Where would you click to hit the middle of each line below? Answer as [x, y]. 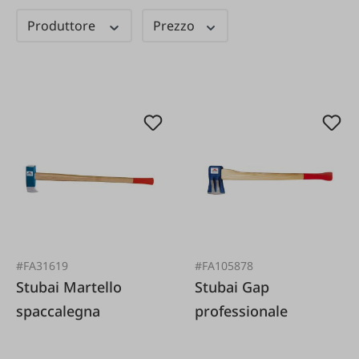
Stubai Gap [219, 286]
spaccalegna [58, 311]
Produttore [63, 26]
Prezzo [175, 26]
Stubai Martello [40, 286]
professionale [242, 311]
